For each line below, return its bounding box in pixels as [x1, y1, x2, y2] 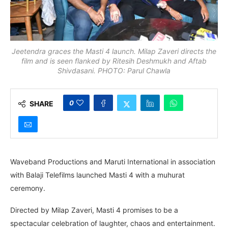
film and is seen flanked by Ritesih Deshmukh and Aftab [21, 56, 207, 65]
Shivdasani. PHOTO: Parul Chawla [58, 66, 170, 75]
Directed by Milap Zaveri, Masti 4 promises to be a [10, 205, 178, 214]
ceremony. [10, 183, 45, 192]
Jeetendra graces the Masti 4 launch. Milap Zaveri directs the [12, 46, 216, 55]
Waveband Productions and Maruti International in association [10, 157, 215, 166]
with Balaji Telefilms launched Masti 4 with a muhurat [10, 170, 185, 179]
